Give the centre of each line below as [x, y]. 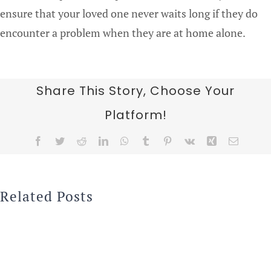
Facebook [61, 140]
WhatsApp [149, 140]
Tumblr [164, 140]
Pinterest [188, 140]
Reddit [98, 140]
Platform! [135, 115]
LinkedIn [125, 140]
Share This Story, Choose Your [135, 90]
